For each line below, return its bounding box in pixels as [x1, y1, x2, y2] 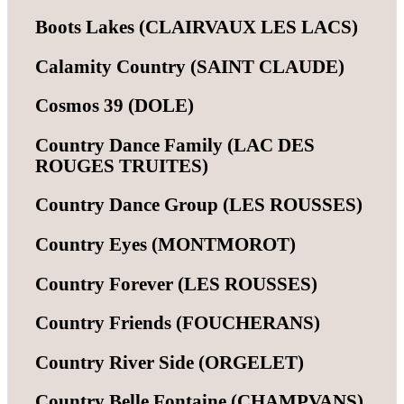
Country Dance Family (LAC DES [35, 134, 315, 155]
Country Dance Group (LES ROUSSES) [35, 195, 363, 216]
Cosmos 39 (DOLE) [35, 96, 194, 116]
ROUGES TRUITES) [35, 155, 208, 176]
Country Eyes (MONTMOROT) [35, 234, 296, 254]
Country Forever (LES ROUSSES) [35, 273, 317, 294]
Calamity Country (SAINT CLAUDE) [35, 56, 344, 77]
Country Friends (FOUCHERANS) [35, 313, 320, 334]
